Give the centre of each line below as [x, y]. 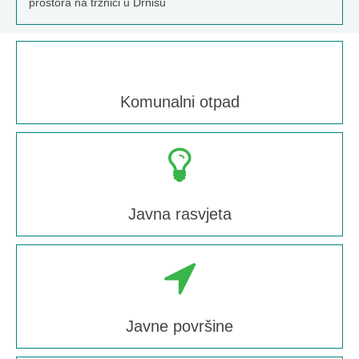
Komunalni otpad [179, 102]
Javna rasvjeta [179, 214]
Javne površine [179, 326]
